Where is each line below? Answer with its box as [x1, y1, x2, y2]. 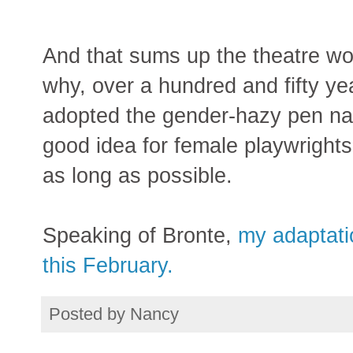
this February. [43, 253, 173, 278]
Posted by [49, 304, 130, 325]
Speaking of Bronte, [43, 223, 238, 248]
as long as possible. [43, 163, 232, 188]
